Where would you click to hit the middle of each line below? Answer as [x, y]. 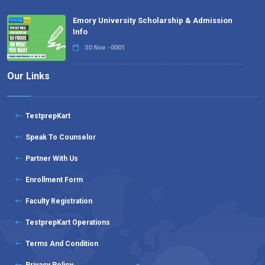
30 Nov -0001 [105, 47]
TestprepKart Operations [66, 223]
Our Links [28, 76]
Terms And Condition [60, 244]
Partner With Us [50, 159]
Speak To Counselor [59, 138]
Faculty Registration [57, 201]
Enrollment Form [52, 180]
